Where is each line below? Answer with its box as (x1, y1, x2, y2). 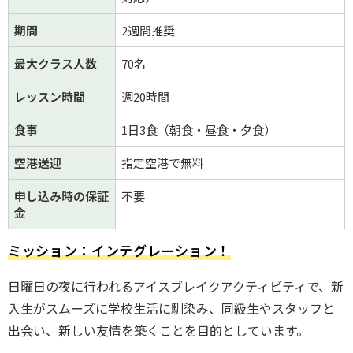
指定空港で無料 (121, 154, 204, 171)
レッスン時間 (14, 87, 85, 105)
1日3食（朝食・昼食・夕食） (121, 121, 276, 138)
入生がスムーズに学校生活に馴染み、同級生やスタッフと (8, 298, 335, 318)
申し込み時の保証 (14, 187, 109, 204)
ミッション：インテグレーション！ (8, 240, 231, 260)
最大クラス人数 (14, 54, 97, 72)
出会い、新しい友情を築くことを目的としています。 (8, 320, 309, 340)
